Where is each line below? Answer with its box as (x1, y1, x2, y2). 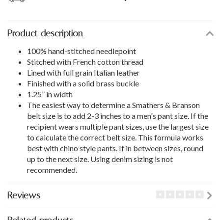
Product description (7, 28, 83, 39)
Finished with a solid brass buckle (27, 79, 139, 88)
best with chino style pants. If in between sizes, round (27, 143, 203, 153)
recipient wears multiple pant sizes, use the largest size (27, 122, 209, 132)
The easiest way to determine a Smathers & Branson (27, 100, 200, 110)
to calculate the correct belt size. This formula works (27, 133, 203, 142)
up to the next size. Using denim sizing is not (27, 154, 173, 164)
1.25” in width (27, 89, 73, 99)
